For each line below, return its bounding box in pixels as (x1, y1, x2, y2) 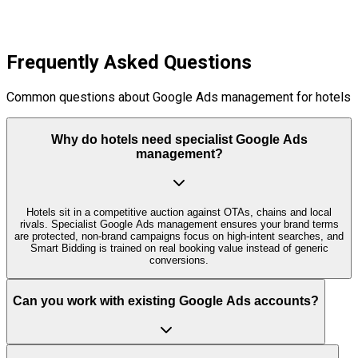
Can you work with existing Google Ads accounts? (13, 293, 319, 308)
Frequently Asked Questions (6, 51, 252, 74)
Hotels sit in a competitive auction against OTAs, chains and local (26, 205, 332, 218)
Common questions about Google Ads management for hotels (6, 89, 351, 105)
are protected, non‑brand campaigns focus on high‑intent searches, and (14, 229, 344, 242)
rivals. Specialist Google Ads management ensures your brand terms (19, 217, 339, 230)
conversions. (149, 253, 209, 266)
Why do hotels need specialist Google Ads (50, 132, 308, 146)
